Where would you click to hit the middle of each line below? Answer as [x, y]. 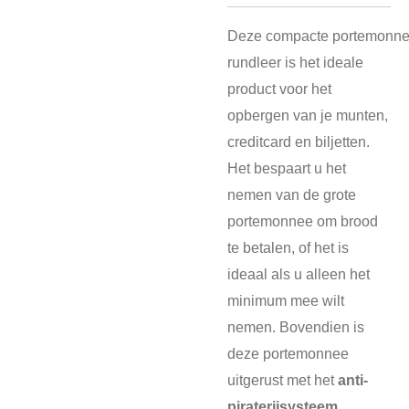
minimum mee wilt [286, 300]
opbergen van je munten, [308, 115]
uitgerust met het [283, 379]
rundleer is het [275, 62]
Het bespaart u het [287, 168]
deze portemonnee [288, 353]
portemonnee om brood [303, 220]
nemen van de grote [292, 194]
